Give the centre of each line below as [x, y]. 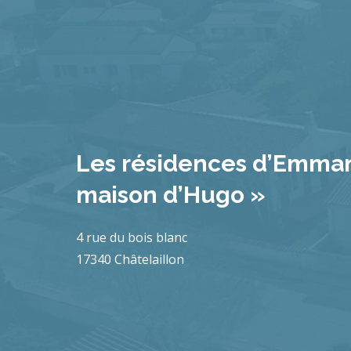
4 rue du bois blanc [132, 237]
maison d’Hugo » [171, 194]
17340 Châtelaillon [130, 259]
